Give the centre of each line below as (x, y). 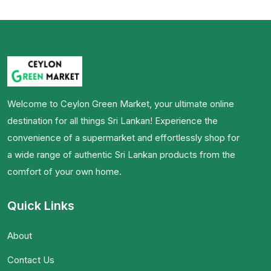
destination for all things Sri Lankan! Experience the (113, 120)
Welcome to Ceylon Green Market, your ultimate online (121, 103)
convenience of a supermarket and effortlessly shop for (123, 137)
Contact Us (31, 260)
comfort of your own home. (64, 171)
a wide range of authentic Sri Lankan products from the (121, 154)
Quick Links (41, 205)
